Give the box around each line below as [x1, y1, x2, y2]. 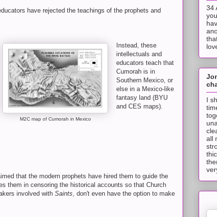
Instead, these [116, 42, 156, 49]
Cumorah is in [116, 68, 155, 75]
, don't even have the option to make [73, 190, 175, 197]
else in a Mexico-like [116, 85, 174, 93]
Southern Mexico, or [116, 77, 173, 84]
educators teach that [116, 59, 174, 66]
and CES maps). [116, 103, 163, 110]
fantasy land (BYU [116, 94, 168, 101]
